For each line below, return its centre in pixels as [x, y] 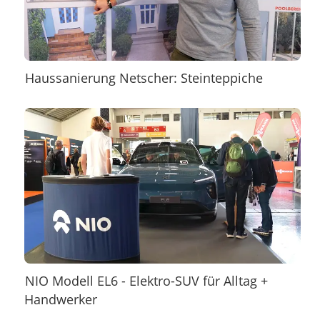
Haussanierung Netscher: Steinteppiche [144, 78]
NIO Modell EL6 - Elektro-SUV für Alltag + [147, 280]
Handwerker [60, 299]
